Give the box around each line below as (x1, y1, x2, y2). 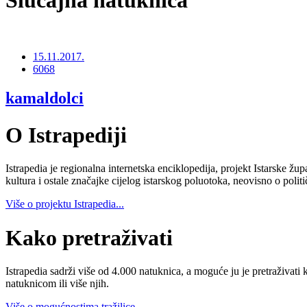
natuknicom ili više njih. (5, 278, 109, 289)
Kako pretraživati (5, 225, 173, 250)
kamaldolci (5, 89, 84, 108)
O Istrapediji (5, 122, 127, 147)
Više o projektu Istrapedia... (5, 198, 124, 210)
